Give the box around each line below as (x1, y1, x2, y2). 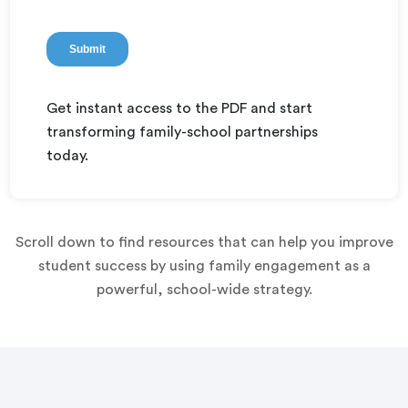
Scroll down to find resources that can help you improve (15, 235, 393, 250)
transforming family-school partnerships (46, 125, 319, 139)
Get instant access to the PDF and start (46, 101, 313, 116)
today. (46, 148, 89, 163)
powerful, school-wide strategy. (96, 282, 312, 297)
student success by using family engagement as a (37, 259, 371, 273)
